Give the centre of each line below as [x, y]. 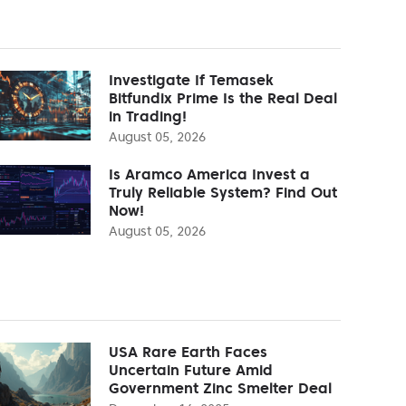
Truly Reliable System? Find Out [223, 192]
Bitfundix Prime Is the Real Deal [223, 97]
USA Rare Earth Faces [188, 351]
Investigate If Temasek [191, 79]
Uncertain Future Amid [191, 369]
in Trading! [148, 116]
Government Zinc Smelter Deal [220, 387]
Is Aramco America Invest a [209, 174]
